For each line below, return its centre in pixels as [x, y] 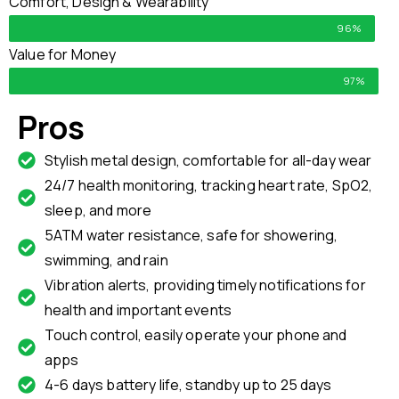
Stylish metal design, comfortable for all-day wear [208, 161]
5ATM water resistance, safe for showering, [191, 236]
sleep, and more [98, 211]
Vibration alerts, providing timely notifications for [205, 285]
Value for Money [63, 55]
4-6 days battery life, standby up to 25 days [188, 385]
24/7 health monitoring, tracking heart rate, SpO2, [209, 186]
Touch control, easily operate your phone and [196, 335]
